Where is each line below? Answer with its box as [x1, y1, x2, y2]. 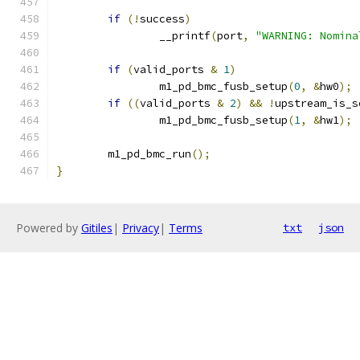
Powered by [16, 220, 81, 235]
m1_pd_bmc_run [108, 147, 191, 161]
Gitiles [81, 220, 112, 235]
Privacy [122, 220, 159, 235]
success [140, 12, 185, 26]
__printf [159, 29, 211, 43]
